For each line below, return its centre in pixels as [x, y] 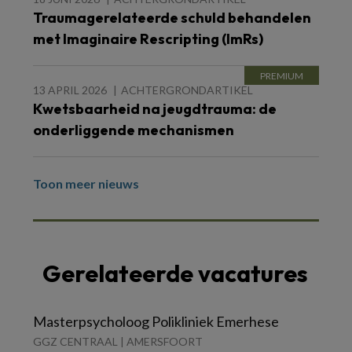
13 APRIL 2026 [70, 90]
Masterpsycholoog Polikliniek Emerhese [156, 322]
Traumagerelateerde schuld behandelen [172, 18]
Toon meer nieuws [86, 184]
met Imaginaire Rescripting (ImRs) [148, 39]
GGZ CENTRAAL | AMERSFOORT [118, 342]
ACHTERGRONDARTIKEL [187, 90]
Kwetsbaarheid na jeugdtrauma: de [155, 109]
